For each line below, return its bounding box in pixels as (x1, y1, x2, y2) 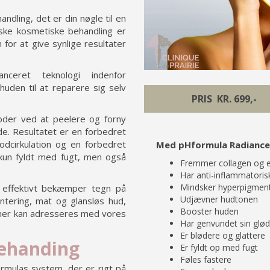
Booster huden (180, 206, 239, 218)
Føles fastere (180, 254, 231, 266)
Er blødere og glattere (180, 230, 265, 242)
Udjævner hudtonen (180, 193, 258, 206)
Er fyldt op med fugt (180, 242, 258, 254)
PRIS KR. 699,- (192, 92, 257, 106)
